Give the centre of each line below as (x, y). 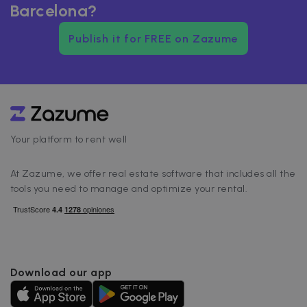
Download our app (61, 273)
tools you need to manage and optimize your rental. (129, 189)
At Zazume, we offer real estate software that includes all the (153, 174)
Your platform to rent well (69, 140)
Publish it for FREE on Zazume (153, 38)
